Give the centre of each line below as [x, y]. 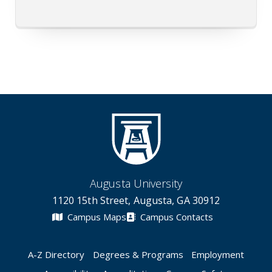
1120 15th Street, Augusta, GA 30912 [136, 200]
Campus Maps [95, 217]
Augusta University [136, 183]
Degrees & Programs [138, 254]
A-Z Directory [56, 254]
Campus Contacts [175, 217]
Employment [218, 254]
